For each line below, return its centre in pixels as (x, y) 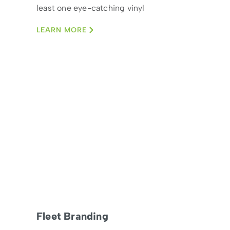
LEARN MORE (62, 30)
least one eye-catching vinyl (91, 8)
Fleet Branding (72, 216)
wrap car (53, 21)
